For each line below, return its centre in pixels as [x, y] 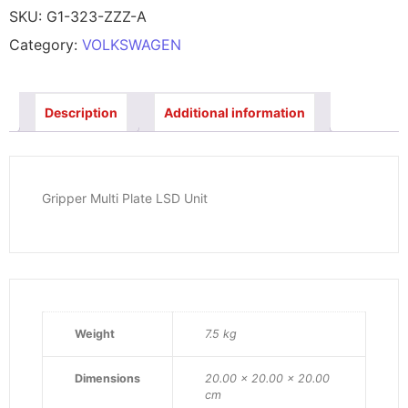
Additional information [235, 113]
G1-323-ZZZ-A [97, 17]
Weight [95, 334]
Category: [46, 45]
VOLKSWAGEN [132, 45]
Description [81, 113]
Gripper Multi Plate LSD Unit [125, 199]
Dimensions [107, 379]
